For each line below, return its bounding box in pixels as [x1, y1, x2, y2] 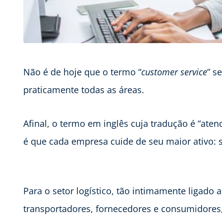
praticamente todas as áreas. [23, 83, 144, 96]
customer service [141, 65, 207, 78]
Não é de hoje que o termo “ [23, 65, 141, 78]
